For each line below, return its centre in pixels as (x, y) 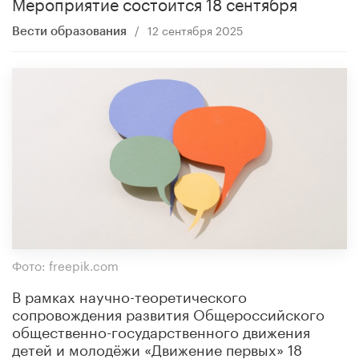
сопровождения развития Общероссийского (168, 312)
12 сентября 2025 (195, 29)
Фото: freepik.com (65, 264)
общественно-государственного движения (161, 330)
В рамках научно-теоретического (129, 294)
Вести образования (69, 31)
